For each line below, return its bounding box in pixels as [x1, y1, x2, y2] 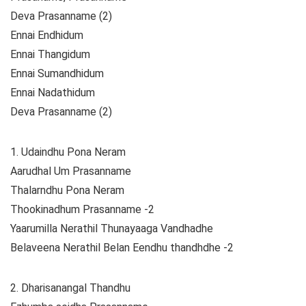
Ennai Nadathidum [10, 86, 95, 100]
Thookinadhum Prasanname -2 [10, 203, 154, 217]
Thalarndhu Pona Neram [10, 184, 124, 197]
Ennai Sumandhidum [10, 67, 104, 81]
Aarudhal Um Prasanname [10, 165, 131, 178]
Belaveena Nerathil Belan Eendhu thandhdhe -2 [10, 241, 234, 255]
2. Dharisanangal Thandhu [10, 281, 130, 295]
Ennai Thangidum [10, 48, 90, 61]
